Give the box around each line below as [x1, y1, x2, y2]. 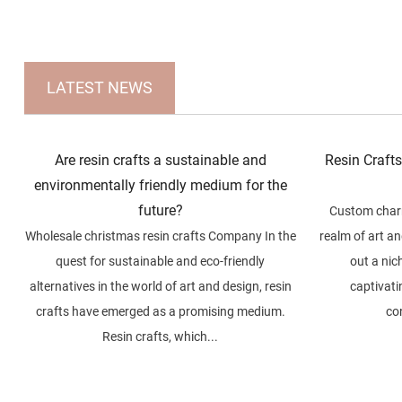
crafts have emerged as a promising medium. [35, 304, 285, 319]
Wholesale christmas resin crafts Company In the [24, 229, 296, 244]
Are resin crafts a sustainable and [54, 152, 267, 170]
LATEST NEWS [47, 78, 153, 98]
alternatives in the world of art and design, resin [29, 279, 292, 294]
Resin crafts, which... [102, 329, 219, 345]
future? [137, 202, 183, 220]
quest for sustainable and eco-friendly [56, 254, 266, 269]
